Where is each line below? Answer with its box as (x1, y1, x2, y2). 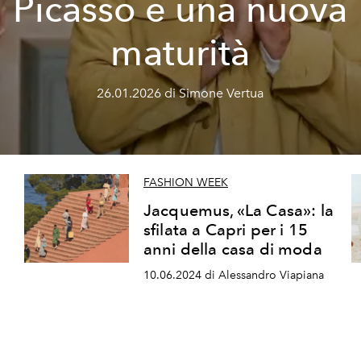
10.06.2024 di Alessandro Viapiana (143, 268, 324, 282)
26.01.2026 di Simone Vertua (97, 85, 264, 101)
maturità (110, 31, 251, 74)
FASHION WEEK (143, 176, 228, 190)
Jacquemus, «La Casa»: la (143, 201, 334, 221)
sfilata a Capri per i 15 (143, 220, 308, 240)
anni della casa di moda (143, 239, 322, 259)
